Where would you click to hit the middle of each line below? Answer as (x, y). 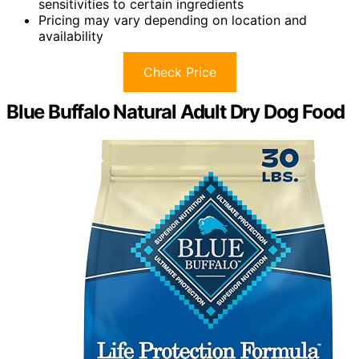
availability (71, 36)
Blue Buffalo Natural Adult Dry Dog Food (176, 111)
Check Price (179, 72)
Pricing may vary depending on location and (173, 20)
